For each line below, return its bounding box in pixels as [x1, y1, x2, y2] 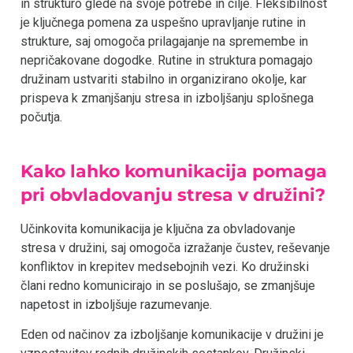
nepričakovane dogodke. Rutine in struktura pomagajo [20, 52, 313, 68]
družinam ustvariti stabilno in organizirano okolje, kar [20, 71, 307, 87]
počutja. [20, 109, 62, 124]
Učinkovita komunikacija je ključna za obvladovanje [20, 221, 295, 236]
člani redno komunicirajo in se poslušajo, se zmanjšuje [20, 277, 315, 293]
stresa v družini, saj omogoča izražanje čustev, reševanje [20, 240, 330, 255]
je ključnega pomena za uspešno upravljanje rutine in [20, 14, 306, 30]
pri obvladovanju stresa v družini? [20, 184, 326, 206]
